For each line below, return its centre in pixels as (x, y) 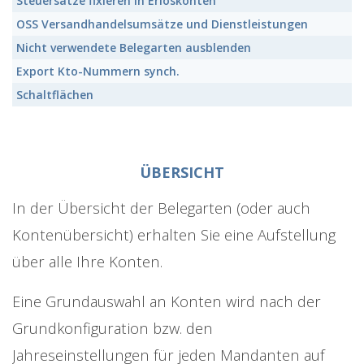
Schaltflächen (55, 95)
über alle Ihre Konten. (89, 262)
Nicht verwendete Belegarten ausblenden (134, 48)
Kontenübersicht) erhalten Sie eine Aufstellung (174, 235)
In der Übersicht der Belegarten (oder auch (161, 208)
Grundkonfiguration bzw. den (113, 328)
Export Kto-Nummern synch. (98, 71)
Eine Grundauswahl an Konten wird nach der (167, 301)
